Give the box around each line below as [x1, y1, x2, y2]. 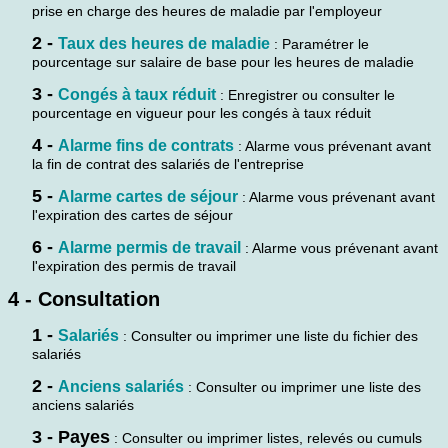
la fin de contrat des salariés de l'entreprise [32, 155, 304, 172]
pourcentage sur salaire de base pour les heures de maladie [32, 53, 414, 70]
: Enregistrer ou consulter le [216, 86, 395, 103]
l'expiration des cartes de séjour [32, 206, 233, 223]
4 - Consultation [8, 287, 160, 310]
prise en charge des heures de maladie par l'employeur [32, 2, 382, 19]
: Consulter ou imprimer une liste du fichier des [119, 327, 418, 344]
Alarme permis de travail [58, 238, 241, 256]
